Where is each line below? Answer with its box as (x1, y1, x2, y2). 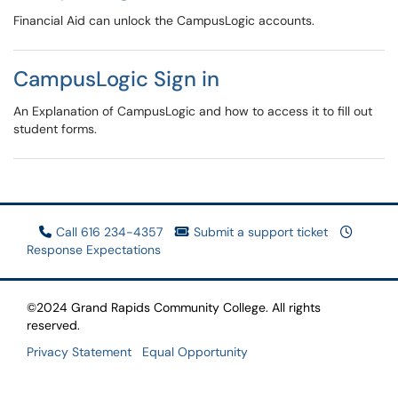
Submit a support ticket (194, 224, 328, 240)
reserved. (27, 317, 80, 333)
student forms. (13, 121, 97, 137)
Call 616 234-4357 (56, 224, 163, 240)
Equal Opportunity (142, 344, 248, 360)
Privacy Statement (27, 344, 131, 360)
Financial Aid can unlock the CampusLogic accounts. (13, 12, 314, 28)
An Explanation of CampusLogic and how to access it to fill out (13, 103, 372, 119)
